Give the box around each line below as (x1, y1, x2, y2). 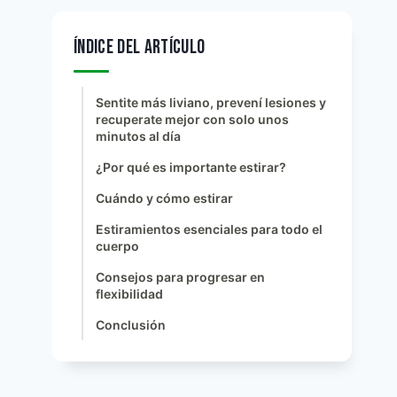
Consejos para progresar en (95, 269, 265, 284)
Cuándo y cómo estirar (95, 191, 233, 206)
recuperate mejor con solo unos (95, 112, 289, 127)
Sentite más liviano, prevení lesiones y (95, 95, 326, 110)
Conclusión (95, 317, 166, 332)
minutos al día (95, 128, 181, 144)
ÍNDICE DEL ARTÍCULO (74, 35, 206, 59)
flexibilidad (95, 286, 163, 301)
